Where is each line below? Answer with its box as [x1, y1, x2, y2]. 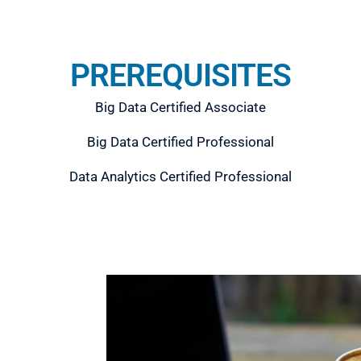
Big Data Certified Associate [95, 98, 266, 115]
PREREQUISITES [70, 56, 291, 94]
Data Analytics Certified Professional [69, 168, 292, 185]
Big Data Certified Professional [87, 133, 274, 150]
